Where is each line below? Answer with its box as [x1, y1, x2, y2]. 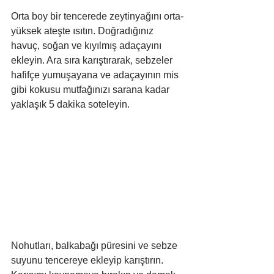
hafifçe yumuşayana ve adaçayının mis [11, 69, 181, 80]
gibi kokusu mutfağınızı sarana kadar [11, 84, 172, 95]
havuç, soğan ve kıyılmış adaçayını [11, 40, 164, 51]
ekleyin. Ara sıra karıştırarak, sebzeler [11, 54, 175, 65]
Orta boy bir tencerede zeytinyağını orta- [11, 10, 183, 21]
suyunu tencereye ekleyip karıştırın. [11, 255, 166, 266]
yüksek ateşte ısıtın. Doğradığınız [11, 25, 156, 36]
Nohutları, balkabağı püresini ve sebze [11, 240, 180, 251]
